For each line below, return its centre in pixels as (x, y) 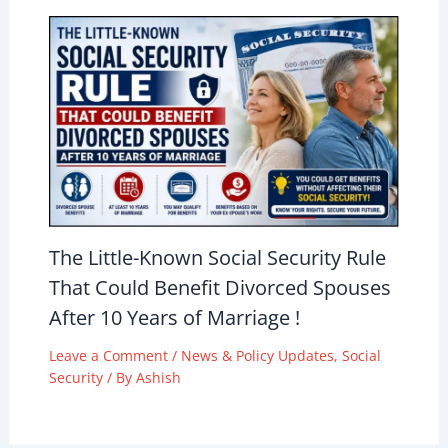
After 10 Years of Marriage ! (174, 317)
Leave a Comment (108, 355)
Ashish (158, 377)
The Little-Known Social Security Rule (217, 257)
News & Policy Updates (257, 355)
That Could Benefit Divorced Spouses (219, 287)
